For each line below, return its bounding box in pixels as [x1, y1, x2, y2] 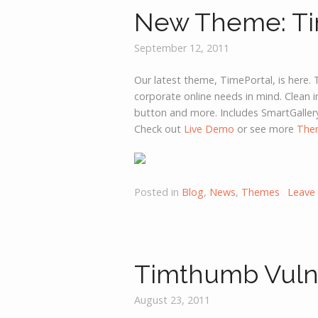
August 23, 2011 [134, 293, 211, 307]
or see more [234, 121, 297, 136]
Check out [134, 121, 185, 136]
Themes [241, 185, 280, 199]
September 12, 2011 [134, 40, 230, 55]
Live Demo [184, 121, 235, 136]
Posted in [134, 185, 182, 199]
